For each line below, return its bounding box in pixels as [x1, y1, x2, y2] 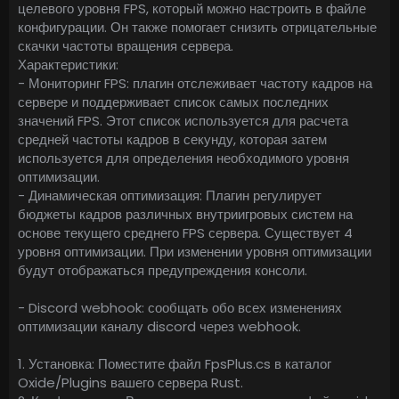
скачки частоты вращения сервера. [18, 37, 233, 56]
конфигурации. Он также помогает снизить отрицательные [18, 18, 377, 37]
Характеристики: [18, 55, 118, 75]
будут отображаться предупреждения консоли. [18, 261, 307, 281]
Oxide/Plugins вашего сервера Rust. [18, 373, 243, 393]
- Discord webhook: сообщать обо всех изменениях [18, 298, 342, 318]
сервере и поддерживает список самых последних [18, 93, 329, 112]
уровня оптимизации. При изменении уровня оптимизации [18, 242, 371, 262]
